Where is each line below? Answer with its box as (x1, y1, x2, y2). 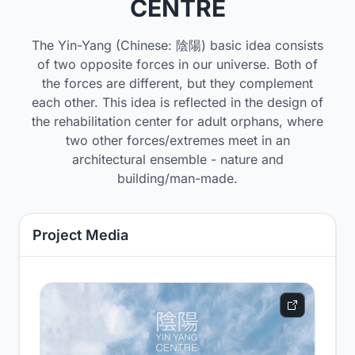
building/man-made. (117, 170, 238, 186)
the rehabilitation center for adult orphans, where (32, 113, 323, 129)
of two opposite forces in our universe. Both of (37, 55, 318, 72)
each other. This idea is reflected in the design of (32, 94, 323, 110)
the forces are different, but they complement (42, 74, 313, 91)
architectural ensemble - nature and (71, 151, 284, 167)
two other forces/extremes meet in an (65, 132, 290, 148)
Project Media (32, 226, 128, 243)
